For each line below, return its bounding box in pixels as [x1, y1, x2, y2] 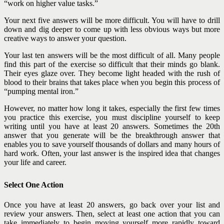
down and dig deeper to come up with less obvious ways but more [4, 25, 220, 34]
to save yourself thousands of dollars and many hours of [43, 140, 220, 149]
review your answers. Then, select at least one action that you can [4, 209, 220, 218]
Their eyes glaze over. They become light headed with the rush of [4, 69, 220, 78]
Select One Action [4, 180, 63, 189]
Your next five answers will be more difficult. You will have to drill [4, 16, 220, 25]
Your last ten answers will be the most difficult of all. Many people [4, 51, 220, 60]
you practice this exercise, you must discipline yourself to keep [4, 113, 220, 122]
